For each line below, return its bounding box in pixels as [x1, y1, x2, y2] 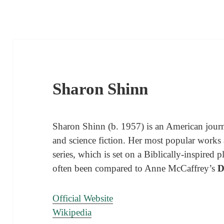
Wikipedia [52, 206, 92, 217]
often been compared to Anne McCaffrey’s [52, 162, 218, 173]
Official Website [52, 192, 113, 203]
